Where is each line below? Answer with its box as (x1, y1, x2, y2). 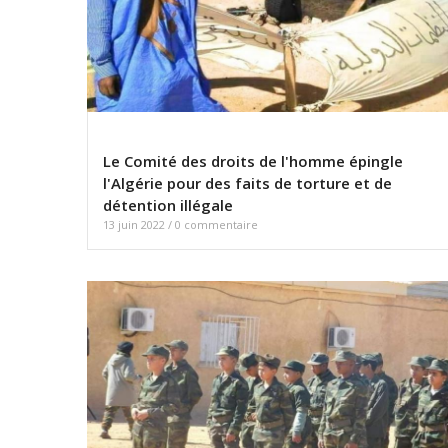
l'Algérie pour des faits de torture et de (103, 173, 392, 194)
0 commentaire (175, 217, 258, 233)
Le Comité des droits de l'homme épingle (103, 151, 403, 172)
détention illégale (103, 195, 233, 216)
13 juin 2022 (103, 217, 168, 233)
